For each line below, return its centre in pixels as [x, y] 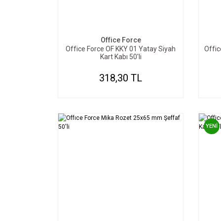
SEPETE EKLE [125, 16]
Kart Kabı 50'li [121, 57]
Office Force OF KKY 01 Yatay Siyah [121, 49]
